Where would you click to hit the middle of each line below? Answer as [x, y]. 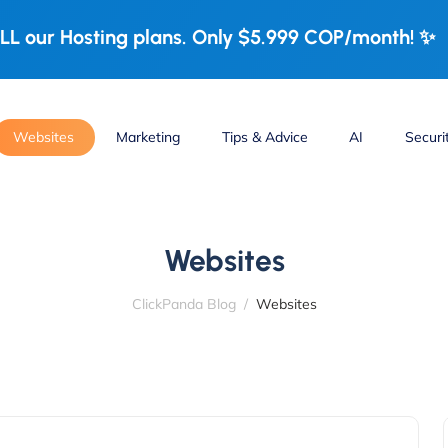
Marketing [147, 137]
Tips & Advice [264, 137]
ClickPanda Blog [183, 303]
